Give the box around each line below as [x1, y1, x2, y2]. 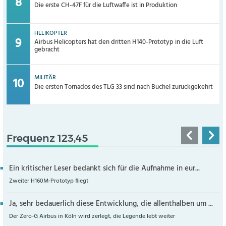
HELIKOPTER [34, 28, 68, 38]
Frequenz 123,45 [6, 131, 88, 144]
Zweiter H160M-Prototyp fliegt [9, 176, 88, 186]
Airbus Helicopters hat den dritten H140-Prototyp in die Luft [34, 37, 204, 48]
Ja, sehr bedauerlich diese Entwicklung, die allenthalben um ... [9, 198, 213, 210]
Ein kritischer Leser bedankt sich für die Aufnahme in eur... [9, 162, 200, 175]
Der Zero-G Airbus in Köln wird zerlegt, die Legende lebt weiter [9, 211, 175, 221]
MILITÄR [34, 72, 56, 83]
